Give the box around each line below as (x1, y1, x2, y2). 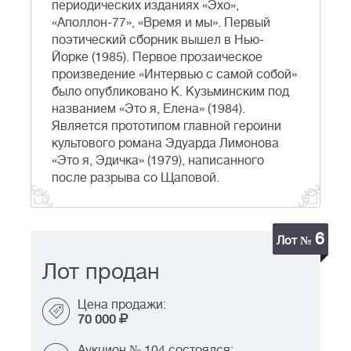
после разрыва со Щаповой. (52, 171, 219, 186)
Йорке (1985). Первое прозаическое (52, 50, 262, 65)
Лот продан (42, 259, 160, 285)
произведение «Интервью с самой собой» (52, 67, 297, 82)
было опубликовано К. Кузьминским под (52, 85, 289, 100)
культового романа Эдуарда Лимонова (52, 136, 279, 151)
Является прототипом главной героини (52, 119, 281, 134)
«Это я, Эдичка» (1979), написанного (52, 154, 264, 168)
